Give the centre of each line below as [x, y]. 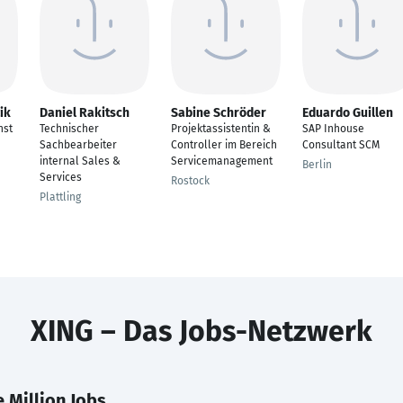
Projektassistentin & [221, 129]
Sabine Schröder [219, 113]
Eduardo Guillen [348, 113]
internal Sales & [80, 161]
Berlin [317, 165]
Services [61, 177]
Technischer [69, 129]
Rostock [190, 181]
